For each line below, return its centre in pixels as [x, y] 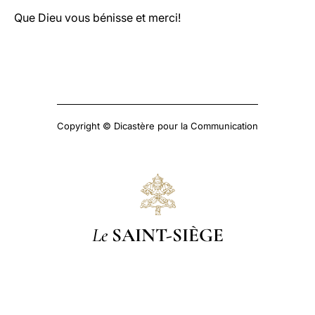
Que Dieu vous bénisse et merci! [97, 18]
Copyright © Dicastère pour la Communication [157, 126]
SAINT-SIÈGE [167, 235]
